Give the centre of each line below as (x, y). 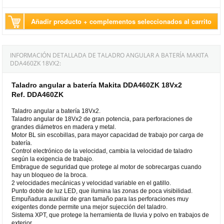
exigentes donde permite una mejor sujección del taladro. (90, 207)
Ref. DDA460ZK (38, 94)
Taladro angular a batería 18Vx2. (56, 111)
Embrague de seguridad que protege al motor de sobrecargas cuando (107, 167)
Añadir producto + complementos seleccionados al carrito (121, 21)
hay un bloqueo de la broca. (50, 175)
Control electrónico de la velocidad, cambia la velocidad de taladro (102, 151)
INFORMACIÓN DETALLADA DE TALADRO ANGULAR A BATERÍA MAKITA (109, 55)
